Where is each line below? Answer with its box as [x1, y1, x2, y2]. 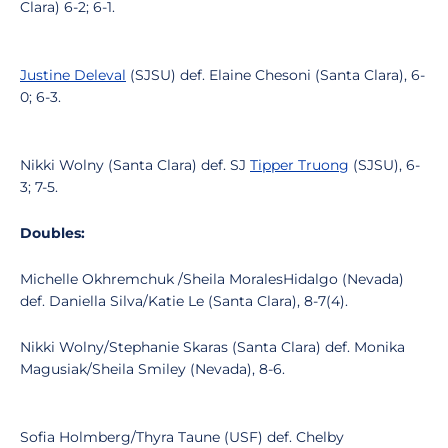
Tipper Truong [250, 156, 349, 174]
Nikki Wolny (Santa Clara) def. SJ [20, 156, 250, 174]
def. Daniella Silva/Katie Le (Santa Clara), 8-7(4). [20, 292, 348, 310]
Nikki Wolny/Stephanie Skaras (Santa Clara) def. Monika [20, 338, 405, 356]
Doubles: [20, 224, 85, 242]
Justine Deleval [20, 66, 126, 84]
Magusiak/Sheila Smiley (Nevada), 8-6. [20, 360, 285, 378]
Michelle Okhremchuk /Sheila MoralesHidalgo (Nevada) [20, 270, 404, 288]
